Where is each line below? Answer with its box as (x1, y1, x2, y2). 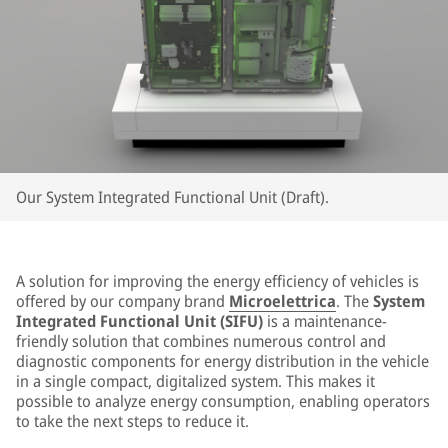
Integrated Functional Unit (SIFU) (16, 310, 263, 332)
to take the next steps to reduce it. (16, 410, 249, 432)
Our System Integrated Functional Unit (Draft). (16, 186, 329, 208)
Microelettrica (229, 290, 336, 312)
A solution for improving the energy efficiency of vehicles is (16, 270, 419, 292)
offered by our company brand (16, 290, 229, 312)
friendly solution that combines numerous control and (16, 330, 386, 352)
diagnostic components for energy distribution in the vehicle (16, 350, 429, 372)
